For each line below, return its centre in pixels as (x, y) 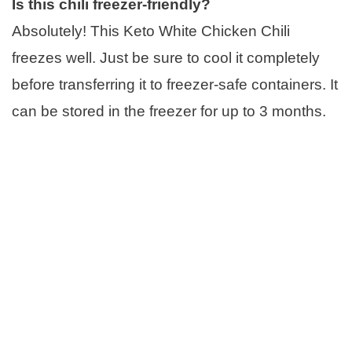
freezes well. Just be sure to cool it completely (166, 57)
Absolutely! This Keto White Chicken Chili (151, 31)
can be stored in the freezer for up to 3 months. (169, 111)
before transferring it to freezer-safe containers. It (175, 84)
